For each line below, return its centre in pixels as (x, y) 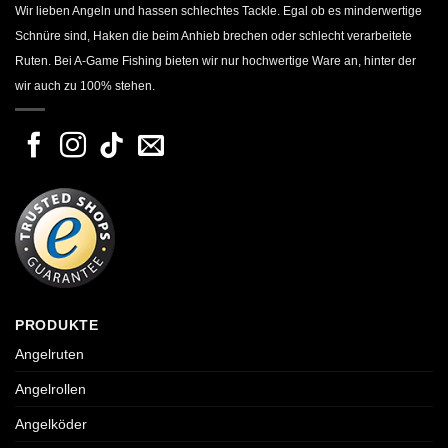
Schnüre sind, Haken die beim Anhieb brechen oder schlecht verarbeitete (213, 36)
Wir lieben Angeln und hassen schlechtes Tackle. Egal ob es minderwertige (218, 11)
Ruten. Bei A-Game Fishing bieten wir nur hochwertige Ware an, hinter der (215, 61)
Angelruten (49, 354)
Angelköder (51, 424)
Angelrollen (50, 389)
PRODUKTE (57, 325)
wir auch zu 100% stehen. (85, 86)
